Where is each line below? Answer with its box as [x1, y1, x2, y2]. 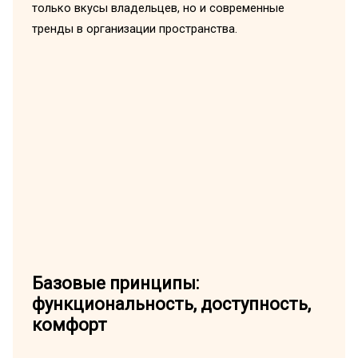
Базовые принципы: [31, 273, 199, 294]
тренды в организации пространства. [31, 21, 237, 36]
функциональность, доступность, [31, 294, 311, 315]
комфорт [31, 315, 107, 336]
